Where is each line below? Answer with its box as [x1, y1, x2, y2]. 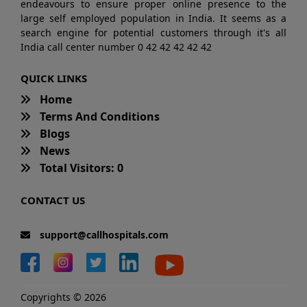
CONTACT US [21, 193, 85, 208]
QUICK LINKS [21, 71, 87, 86]
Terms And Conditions [37, 109, 160, 125]
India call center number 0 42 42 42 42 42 [21, 40, 212, 54]
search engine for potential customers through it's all [21, 26, 286, 40]
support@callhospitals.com [37, 228, 169, 242]
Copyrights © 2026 [21, 291, 106, 304]
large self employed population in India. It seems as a [21, 12, 286, 25]
